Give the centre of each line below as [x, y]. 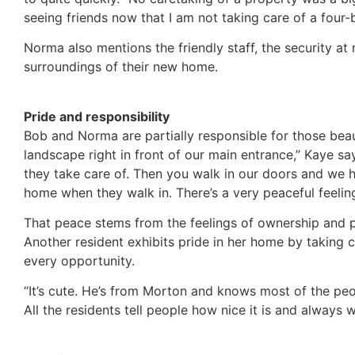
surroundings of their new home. [121, 67]
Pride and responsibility [97, 116]
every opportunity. [79, 260]
